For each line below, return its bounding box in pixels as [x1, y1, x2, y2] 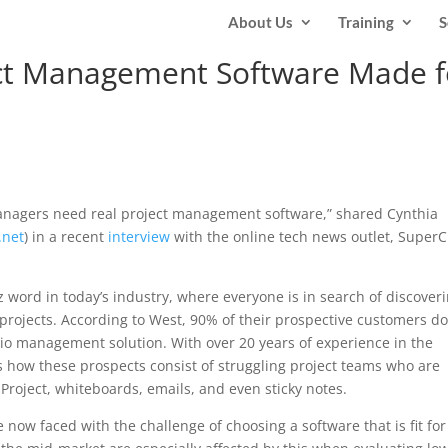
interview [108, 227, 171, 246]
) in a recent [24, 227, 109, 246]
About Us [228, 13, 293, 31]
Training [338, 13, 394, 31]
